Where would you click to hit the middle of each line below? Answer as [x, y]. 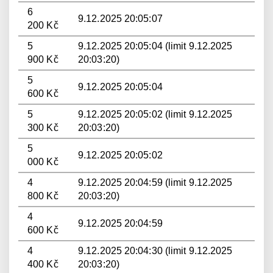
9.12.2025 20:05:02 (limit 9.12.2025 [155, 114]
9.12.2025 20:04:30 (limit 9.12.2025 [155, 251]
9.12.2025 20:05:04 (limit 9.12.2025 [155, 46]
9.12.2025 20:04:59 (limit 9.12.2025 [155, 183]
